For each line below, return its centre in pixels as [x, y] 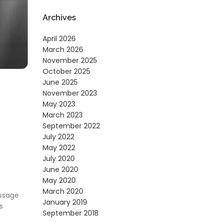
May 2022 [59, 148]
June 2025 [60, 83]
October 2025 [67, 72]
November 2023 [70, 93]
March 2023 [63, 115]
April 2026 [59, 39]
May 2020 [59, 181]
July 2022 [59, 137]
